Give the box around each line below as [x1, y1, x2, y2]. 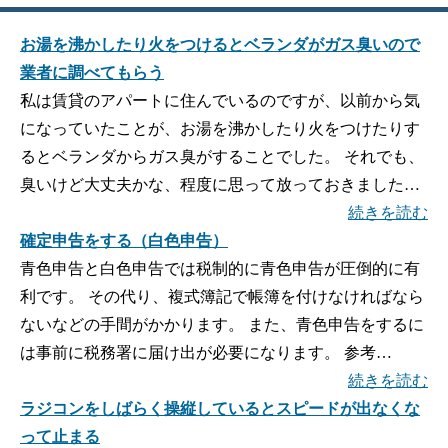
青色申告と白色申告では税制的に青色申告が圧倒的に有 [20, 260, 420, 278]
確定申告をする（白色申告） [20, 232, 228, 250]
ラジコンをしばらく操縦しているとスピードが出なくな [20, 400, 420, 418]
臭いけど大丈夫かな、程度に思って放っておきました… [20, 176, 420, 194]
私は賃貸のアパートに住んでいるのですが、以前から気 [20, 92, 420, 110]
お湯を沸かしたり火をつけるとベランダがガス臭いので [20, 36, 420, 54]
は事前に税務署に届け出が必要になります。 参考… [20, 344, 392, 362]
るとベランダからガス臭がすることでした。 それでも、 [20, 148, 424, 166]
